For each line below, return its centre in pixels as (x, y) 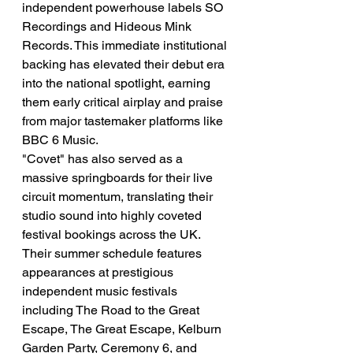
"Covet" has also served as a (104, 159)
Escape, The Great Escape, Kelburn (123, 329)
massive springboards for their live (119, 178)
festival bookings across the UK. (113, 234)
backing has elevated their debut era (125, 64)
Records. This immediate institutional (126, 45)
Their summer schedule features (113, 253)
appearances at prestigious (99, 272)
